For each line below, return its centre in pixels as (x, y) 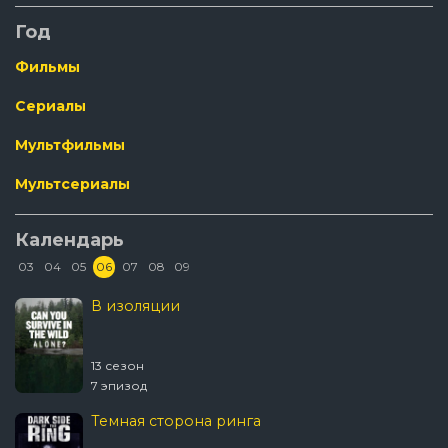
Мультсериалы (72, 183)
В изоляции (135, 305)
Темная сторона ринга (176, 420)
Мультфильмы (70, 144)
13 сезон (117, 365)
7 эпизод (119, 385)
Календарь (69, 239)
